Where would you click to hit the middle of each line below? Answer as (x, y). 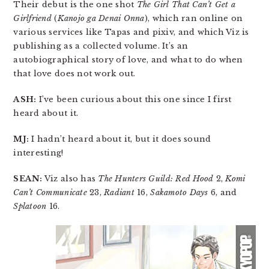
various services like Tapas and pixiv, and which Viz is (131, 32)
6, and (222, 192)
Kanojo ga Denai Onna (101, 18)
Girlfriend (32, 18)
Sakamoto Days (179, 192)
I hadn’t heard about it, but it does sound (120, 139)
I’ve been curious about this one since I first (134, 99)
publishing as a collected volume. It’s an (101, 46)
